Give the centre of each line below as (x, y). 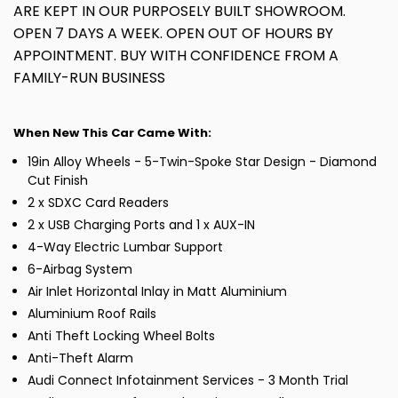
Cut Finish (58, 181)
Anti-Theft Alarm (80, 358)
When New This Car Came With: (112, 133)
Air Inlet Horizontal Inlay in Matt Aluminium (157, 292)
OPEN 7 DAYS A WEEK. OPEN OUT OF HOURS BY (173, 34)
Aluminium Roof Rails (92, 314)
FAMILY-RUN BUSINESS (89, 78)
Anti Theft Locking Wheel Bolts (121, 336)
